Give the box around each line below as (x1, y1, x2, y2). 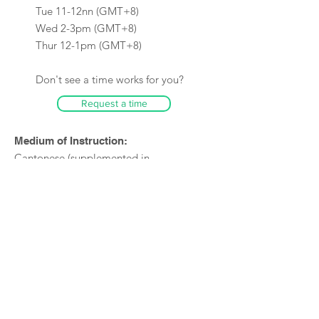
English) (14, 168, 51, 182)
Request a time (80, 98, 147, 109)
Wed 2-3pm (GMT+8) (36, 21, 137, 35)
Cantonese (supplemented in (14, 151, 150, 164)
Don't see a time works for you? (36, 73, 184, 86)
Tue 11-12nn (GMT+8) (36, 4, 139, 18)
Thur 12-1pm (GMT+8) (36, 38, 142, 52)
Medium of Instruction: (14, 135, 127, 147)
